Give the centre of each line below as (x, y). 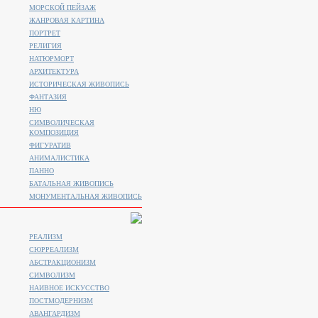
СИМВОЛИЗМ (52, 275)
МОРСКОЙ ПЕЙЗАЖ (62, 7)
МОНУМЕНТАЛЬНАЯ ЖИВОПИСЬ (86, 196)
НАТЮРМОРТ (51, 59)
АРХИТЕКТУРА (54, 71)
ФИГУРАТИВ (50, 145)
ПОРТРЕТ (45, 33)
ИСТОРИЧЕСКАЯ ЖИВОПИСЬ (79, 84)
